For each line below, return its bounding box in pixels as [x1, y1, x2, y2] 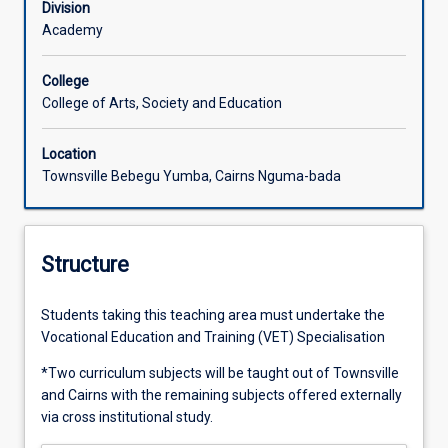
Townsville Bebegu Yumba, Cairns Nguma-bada [42, 168, 341, 185]
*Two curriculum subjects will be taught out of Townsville [41, 364, 399, 381]
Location [42, 146, 96, 163]
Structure [41, 252, 129, 278]
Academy [42, 22, 103, 39]
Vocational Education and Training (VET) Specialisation [41, 328, 385, 345]
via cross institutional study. [41, 408, 213, 425]
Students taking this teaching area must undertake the [41, 306, 385, 323]
